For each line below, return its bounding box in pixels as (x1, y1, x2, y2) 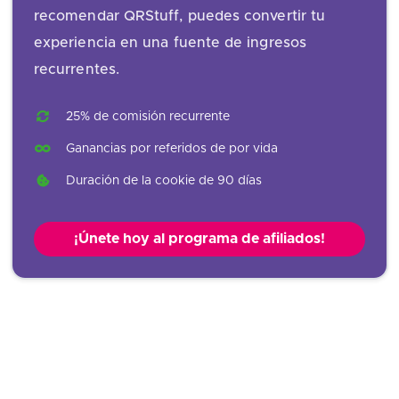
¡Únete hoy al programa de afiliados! (74, 231, 325, 246)
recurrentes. (34, 61, 119, 77)
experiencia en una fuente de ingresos (34, 35, 306, 50)
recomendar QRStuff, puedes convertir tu (34, 8, 326, 23)
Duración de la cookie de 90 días (66, 174, 262, 187)
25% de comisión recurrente (66, 110, 230, 123)
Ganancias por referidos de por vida (66, 142, 278, 155)
